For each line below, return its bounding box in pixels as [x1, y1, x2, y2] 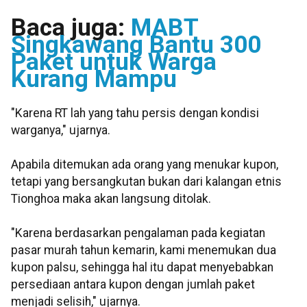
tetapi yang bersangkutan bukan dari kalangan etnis [11, 175, 282, 189]
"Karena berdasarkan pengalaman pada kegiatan [11, 226, 265, 241]
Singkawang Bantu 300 [11, 30, 261, 60]
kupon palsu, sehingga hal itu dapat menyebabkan [11, 260, 273, 275]
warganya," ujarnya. [11, 123, 110, 138]
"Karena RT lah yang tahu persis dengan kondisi [11, 106, 259, 121]
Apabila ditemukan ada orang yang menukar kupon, [11, 158, 278, 172]
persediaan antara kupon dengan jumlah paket [11, 278, 255, 292]
